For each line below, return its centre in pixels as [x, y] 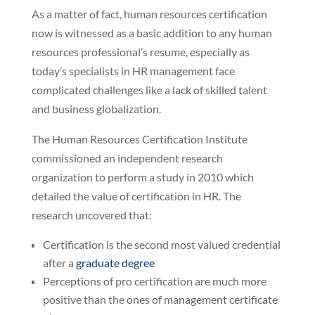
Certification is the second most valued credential [161, 244]
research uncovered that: [91, 214]
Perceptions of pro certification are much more [154, 281]
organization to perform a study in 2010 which [142, 176]
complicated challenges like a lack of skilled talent [149, 89]
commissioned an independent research [127, 157]
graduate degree [115, 262]
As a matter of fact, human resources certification [149, 13]
